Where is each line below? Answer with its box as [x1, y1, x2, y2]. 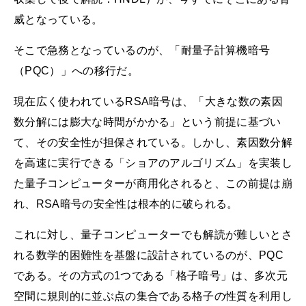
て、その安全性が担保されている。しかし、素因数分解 [14, 136, 292, 148]
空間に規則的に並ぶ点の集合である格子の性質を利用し [14, 290, 293, 303]
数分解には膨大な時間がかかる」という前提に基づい [14, 115, 281, 128]
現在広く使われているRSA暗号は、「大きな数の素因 [14, 95, 283, 107]
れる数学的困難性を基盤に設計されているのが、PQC [14, 249, 283, 262]
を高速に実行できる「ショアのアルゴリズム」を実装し [14, 156, 292, 169]
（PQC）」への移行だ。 [14, 64, 139, 76]
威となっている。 [14, 13, 103, 25]
